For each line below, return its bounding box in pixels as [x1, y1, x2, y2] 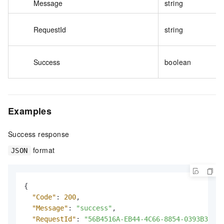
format [30, 144, 55, 155]
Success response [8, 128, 69, 139]
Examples [8, 104, 52, 117]
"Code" [32, 192, 56, 201]
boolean [164, 56, 191, 67]
